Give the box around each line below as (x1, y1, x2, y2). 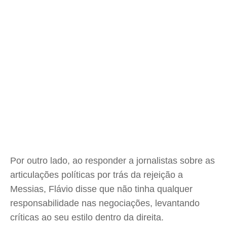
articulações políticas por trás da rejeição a (10, 170, 183, 180)
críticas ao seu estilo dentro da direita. (10, 212, 164, 222)
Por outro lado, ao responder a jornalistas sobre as (10, 156, 215, 166)
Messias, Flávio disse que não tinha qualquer (10, 184, 193, 194)
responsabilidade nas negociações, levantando (10, 198, 200, 208)
